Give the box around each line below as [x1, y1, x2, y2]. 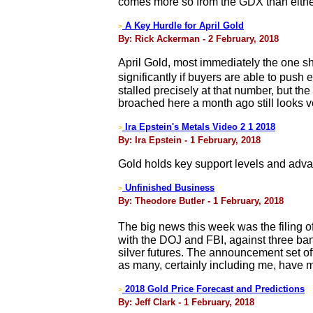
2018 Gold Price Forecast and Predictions [122, 284, 305, 294]
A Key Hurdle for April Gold [122, 20, 244, 31]
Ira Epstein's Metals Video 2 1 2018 [122, 122, 275, 132]
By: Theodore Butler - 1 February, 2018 [118, 196, 284, 206]
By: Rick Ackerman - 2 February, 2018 [118, 34, 279, 44]
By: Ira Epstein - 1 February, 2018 [118, 135, 261, 145]
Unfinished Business [125, 182, 214, 193]
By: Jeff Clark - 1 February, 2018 [118, 297, 254, 307]
